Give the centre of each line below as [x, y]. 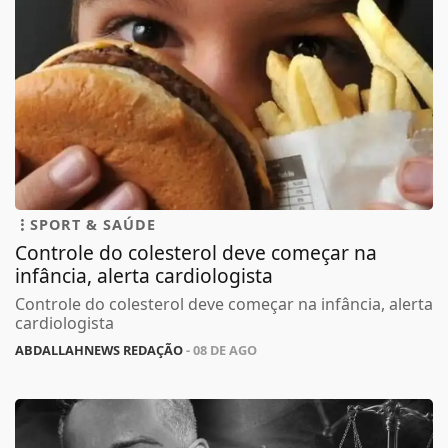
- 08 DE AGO [220, 352]
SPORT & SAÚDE [93, 227]
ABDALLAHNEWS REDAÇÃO [99, 352]
